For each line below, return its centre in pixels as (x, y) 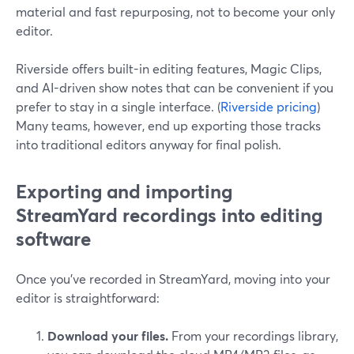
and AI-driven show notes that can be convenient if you (175, 87)
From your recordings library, (253, 335)
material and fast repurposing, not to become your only (175, 11)
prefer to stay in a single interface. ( (118, 106)
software (53, 239)
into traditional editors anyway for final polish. (149, 144)
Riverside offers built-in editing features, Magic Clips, (169, 68)
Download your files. (108, 335)
